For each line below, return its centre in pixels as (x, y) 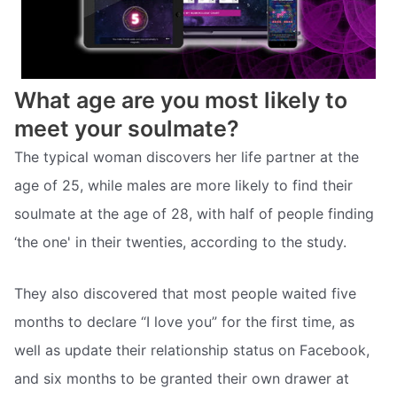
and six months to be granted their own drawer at (182, 378)
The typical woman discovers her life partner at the (187, 157)
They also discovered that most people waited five (185, 293)
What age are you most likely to (181, 101)
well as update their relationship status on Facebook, (192, 350)
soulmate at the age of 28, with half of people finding (194, 214)
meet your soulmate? (127, 129)
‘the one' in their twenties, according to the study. (180, 242)
